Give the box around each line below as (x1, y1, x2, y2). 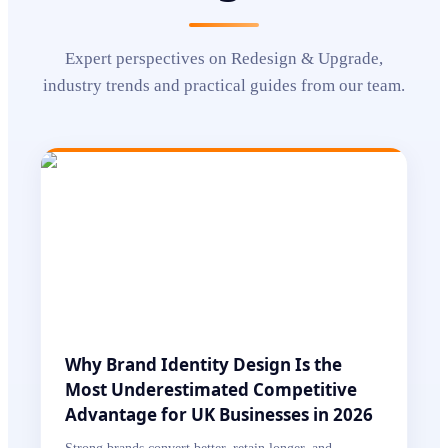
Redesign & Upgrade (231, 49, 379, 68)
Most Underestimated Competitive (65, 378, 357, 401)
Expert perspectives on (65, 49, 231, 68)
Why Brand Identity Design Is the (65, 353, 342, 376)
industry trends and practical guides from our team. (43, 76, 405, 95)
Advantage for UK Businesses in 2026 (65, 403, 373, 426)
